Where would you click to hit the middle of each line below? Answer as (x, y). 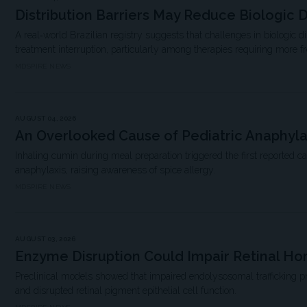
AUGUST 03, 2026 (45, 238)
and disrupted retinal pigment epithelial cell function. (126, 291)
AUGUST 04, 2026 (46, 118)
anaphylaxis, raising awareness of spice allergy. (115, 170)
